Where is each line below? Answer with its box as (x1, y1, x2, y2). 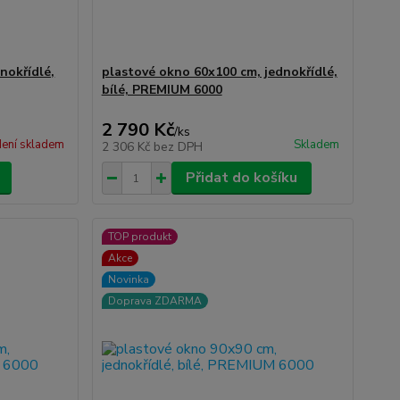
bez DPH (153, 138, 203, 155)
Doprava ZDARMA (107, 294, 202, 308)
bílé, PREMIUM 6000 (101, 81, 222, 98)
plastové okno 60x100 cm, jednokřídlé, (101, 63, 337, 80)
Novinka (107, 272, 149, 287)
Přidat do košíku (185, 168, 297, 187)
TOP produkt (107, 229, 171, 244)
